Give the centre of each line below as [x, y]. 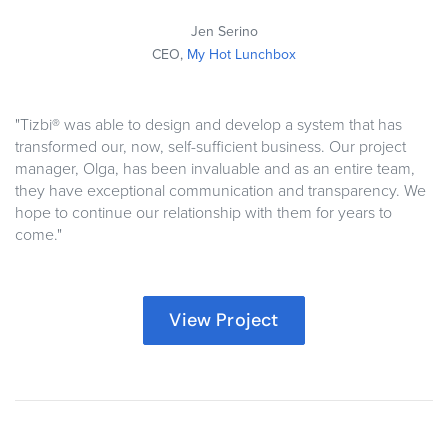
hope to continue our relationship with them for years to [203, 213]
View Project [224, 320]
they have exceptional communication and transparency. [209, 191]
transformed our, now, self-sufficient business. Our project [210, 147]
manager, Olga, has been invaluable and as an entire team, [215, 169]
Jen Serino [224, 32]
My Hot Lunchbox [241, 55]
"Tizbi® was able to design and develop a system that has [208, 125]
